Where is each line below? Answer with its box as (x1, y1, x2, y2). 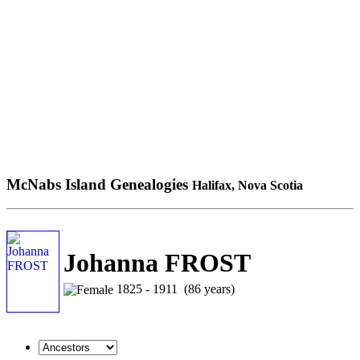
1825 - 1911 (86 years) (113, 281, 235, 296)
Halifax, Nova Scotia (192, 178, 303, 192)
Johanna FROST (63, 247, 251, 277)
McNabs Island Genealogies (6, 175, 192, 193)
